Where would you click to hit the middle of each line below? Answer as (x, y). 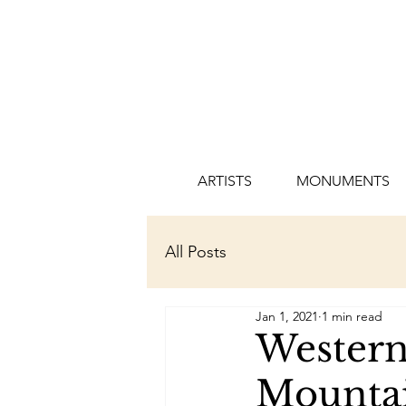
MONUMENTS (343, 181)
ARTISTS (224, 181)
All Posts (196, 251)
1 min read (352, 316)
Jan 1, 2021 (287, 316)
